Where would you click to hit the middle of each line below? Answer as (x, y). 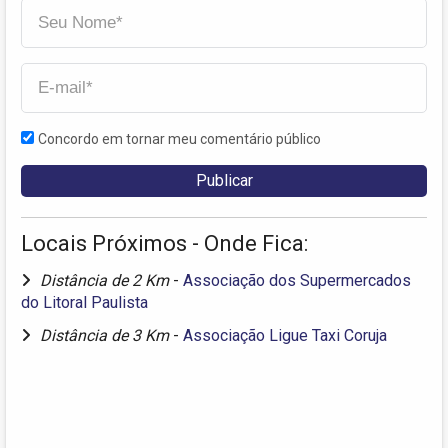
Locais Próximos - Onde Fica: (164, 244)
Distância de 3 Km (106, 336)
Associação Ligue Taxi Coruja (285, 336)
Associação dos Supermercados (297, 281)
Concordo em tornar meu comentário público (179, 139)
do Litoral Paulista (84, 303)
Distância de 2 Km (106, 281)
